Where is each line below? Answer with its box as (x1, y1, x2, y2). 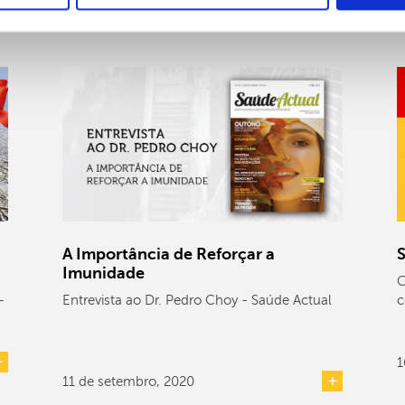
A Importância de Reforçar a (62, 244, 275, 263)
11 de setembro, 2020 (62, 373, 194, 389)
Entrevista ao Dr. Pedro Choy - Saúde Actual (62, 292, 332, 307)
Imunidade (62, 263, 145, 282)
